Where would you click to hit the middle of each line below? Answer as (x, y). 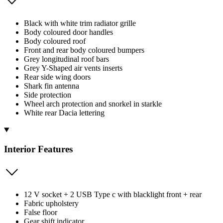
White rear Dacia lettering (64, 113)
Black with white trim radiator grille (80, 23)
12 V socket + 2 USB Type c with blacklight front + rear (113, 194)
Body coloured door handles (68, 32)
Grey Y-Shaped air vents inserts (73, 68)
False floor (41, 212)
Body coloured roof (55, 41)
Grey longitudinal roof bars (66, 59)
